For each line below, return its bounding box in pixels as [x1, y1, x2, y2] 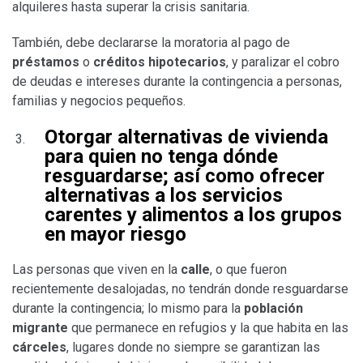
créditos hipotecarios [93, 53, 226, 70]
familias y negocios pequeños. [12, 92, 186, 109]
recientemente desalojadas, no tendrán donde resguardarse [12, 280, 348, 297]
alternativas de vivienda [117, 125, 328, 148]
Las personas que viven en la [12, 261, 181, 277]
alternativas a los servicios [45, 183, 283, 207]
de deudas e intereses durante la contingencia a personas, [12, 73, 342, 89]
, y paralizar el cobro [226, 53, 340, 70]
